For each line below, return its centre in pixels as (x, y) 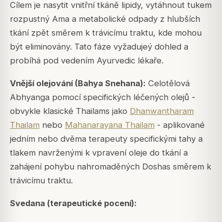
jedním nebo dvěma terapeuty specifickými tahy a (106, 139)
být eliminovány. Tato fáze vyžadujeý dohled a (99, 46)
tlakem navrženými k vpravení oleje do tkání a (99, 152)
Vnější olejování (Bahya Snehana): (78, 83)
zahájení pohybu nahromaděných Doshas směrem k (111, 166)
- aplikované (180, 125)
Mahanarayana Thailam (110, 125)
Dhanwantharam (162, 111)
